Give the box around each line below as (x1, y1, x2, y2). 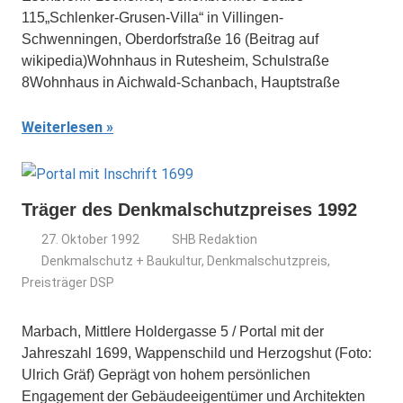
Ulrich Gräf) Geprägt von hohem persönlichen (22, 367, 310, 382)
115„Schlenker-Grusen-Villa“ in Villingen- (22, 10, 283, 25)
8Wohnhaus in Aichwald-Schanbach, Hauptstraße (22, 75, 340, 90)
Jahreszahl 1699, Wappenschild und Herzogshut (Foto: (22, 345, 372, 361)
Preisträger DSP (22, 275, 114, 290)
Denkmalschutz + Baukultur (41, 254, 202, 268)
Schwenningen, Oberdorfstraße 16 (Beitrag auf (22, 31, 318, 47)
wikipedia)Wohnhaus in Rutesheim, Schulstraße (22, 53, 329, 68)
